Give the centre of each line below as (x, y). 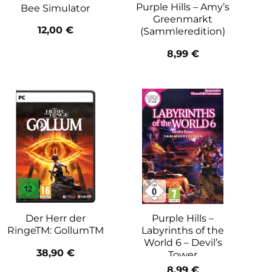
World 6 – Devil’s (183, 243)
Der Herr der (55, 219)
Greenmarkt (183, 19)
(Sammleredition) (183, 32)
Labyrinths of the (183, 231)
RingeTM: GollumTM (55, 231)
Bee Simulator (55, 8)
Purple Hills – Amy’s (183, 7)
